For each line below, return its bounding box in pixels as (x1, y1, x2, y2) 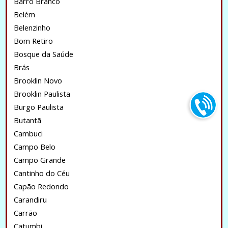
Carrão (13, 208, 37, 218)
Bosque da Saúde (13, 49, 73, 59)
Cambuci (13, 128, 43, 138)
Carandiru (13, 194, 47, 205)
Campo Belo (13, 141, 55, 152)
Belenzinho (13, 22, 50, 33)
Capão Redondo (13, 181, 69, 191)
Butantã (13, 115, 41, 125)
